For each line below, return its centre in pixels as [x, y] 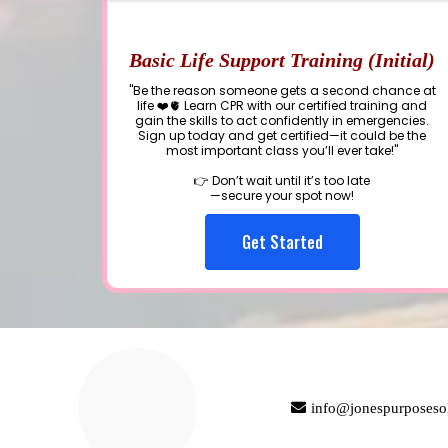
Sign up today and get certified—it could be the [282, 135]
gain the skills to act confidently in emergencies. [282, 120]
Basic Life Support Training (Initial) [282, 60]
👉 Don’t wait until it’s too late [282, 180]
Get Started [282, 242]
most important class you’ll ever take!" [282, 150]
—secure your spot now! [282, 195]
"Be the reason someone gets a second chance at [282, 90]
